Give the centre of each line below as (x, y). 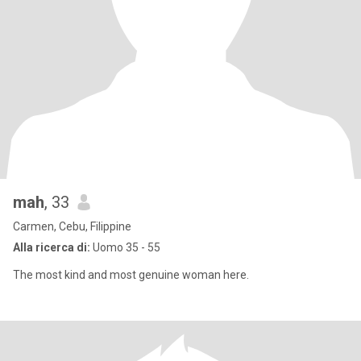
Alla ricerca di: (52, 247)
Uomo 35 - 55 (125, 247)
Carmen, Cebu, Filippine (72, 226)
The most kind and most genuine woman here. (131, 275)
